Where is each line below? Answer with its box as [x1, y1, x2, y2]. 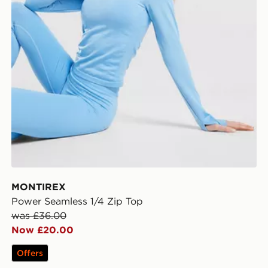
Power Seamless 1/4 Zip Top [11, 194, 143, 207]
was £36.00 [11, 209, 66, 221]
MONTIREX [11, 180, 66, 193]
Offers [16, 247, 43, 258]
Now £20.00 [11, 223, 74, 236]
